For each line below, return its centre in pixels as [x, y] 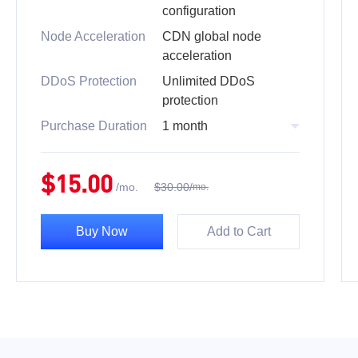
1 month [185, 126]
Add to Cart [239, 231]
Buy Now [102, 231]
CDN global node [212, 36]
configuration [199, 11]
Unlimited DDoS [209, 81]
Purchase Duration [94, 126]
